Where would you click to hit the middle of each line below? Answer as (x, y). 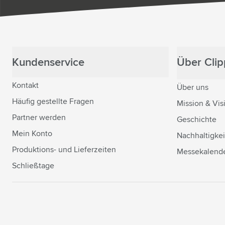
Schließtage (33, 166)
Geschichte (197, 120)
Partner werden (39, 118)
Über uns (193, 88)
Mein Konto (32, 134)
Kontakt (25, 86)
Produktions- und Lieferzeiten (64, 150)
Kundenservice (48, 63)
